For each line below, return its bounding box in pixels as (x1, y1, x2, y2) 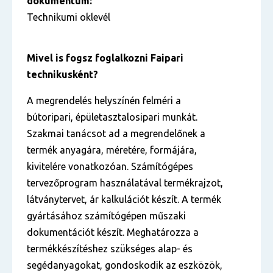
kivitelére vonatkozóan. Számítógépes (27, 161, 193, 172)
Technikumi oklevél (27, 12, 110, 23)
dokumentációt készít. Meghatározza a (27, 227, 199, 238)
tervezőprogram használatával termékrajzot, (27, 177, 223, 188)
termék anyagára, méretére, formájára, (27, 144, 197, 155)
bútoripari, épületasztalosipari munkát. (27, 112, 197, 122)
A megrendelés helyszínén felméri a (27, 95, 181, 106)
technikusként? (27, 69, 105, 80)
